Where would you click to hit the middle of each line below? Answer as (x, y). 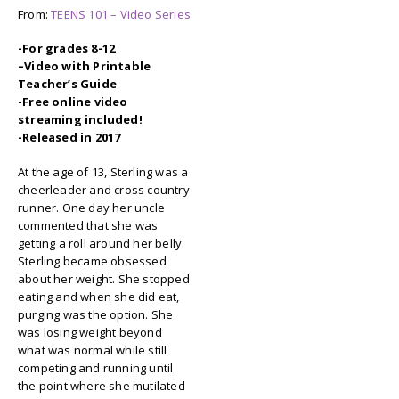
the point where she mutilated (102, 385)
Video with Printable (88, 66)
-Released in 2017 (69, 138)
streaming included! (80, 120)
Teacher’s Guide (67, 84)
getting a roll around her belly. (102, 243)
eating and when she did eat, (99, 296)
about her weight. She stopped (104, 278)
